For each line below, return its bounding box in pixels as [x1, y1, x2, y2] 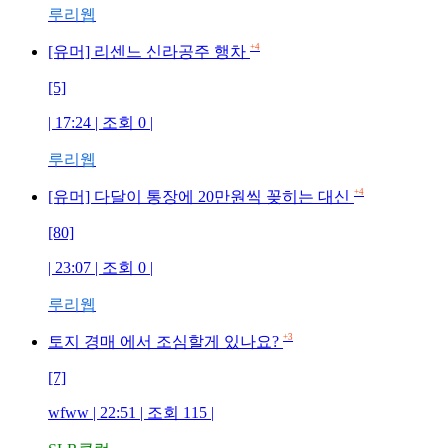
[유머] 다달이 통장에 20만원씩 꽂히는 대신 [48, 187, 354, 205]
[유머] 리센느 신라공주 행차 [48, 42, 250, 60]
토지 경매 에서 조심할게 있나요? [48, 332, 283, 350]
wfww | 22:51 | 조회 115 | [48, 403, 214, 421]
